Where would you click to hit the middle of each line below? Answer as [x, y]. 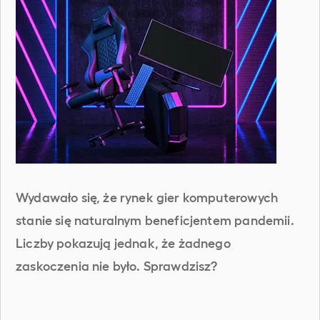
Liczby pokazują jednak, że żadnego [123, 242]
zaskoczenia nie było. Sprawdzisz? [117, 265]
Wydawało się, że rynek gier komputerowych [147, 196]
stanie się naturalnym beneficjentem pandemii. [155, 219]
